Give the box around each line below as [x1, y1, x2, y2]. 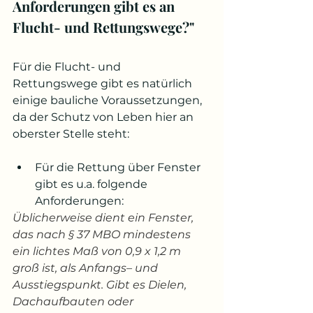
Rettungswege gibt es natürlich [13, 77, 195, 90]
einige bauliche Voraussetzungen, [13, 94, 205, 107]
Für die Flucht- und [13, 60, 124, 73]
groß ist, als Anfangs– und [13, 261, 161, 275]
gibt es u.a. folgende [35, 177, 150, 191]
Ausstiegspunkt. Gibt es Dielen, [13, 278, 189, 291]
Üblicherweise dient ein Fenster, [13, 211, 196, 224]
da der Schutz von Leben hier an [13, 110, 196, 124]
